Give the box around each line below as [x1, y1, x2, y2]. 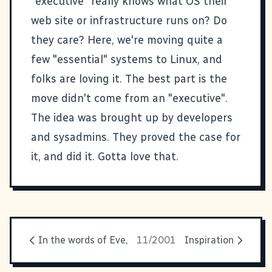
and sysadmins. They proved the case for [31, 130, 240, 144]
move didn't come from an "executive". [31, 91, 228, 105]
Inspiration [185, 234, 234, 246]
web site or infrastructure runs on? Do [31, 13, 227, 27]
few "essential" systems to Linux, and [31, 52, 222, 66]
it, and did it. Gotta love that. [31, 149, 178, 163]
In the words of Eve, [38, 234, 127, 246]
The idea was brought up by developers [31, 110, 233, 124]
